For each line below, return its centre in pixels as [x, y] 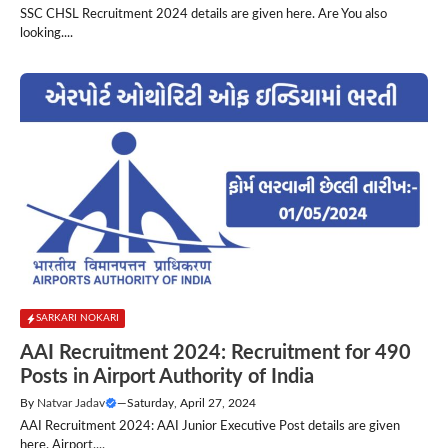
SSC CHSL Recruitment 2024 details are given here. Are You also [203, 14]
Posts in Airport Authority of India [167, 376]
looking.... [46, 33]
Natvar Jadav [71, 402]
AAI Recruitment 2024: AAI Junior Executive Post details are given [210, 426]
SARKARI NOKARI [77, 318]
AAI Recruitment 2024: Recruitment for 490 [215, 352]
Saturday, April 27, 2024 [191, 402]
